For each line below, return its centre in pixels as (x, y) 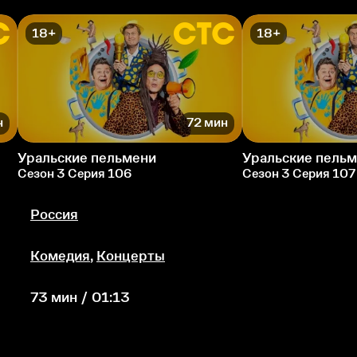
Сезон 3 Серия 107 (299, 173)
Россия (54, 214)
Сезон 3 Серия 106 (75, 173)
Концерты (131, 255)
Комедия (60, 255)
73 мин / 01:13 (80, 297)
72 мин (207, 123)
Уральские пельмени (87, 157)
